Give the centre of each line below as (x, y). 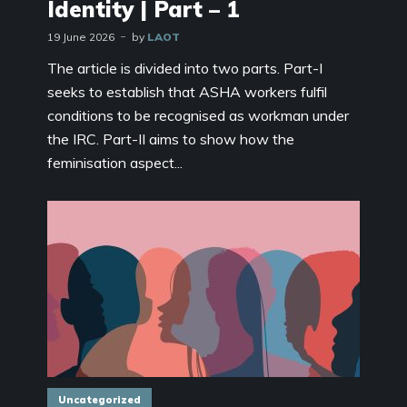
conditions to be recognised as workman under (198, 115)
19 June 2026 (81, 36)
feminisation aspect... (115, 162)
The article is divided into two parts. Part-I (185, 68)
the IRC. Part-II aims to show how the (171, 139)
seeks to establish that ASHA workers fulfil (187, 91)
